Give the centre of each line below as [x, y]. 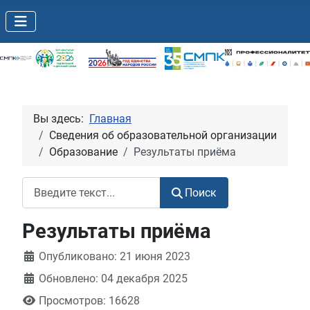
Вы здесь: [61, 119]
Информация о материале [90, 256]
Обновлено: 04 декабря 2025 [113, 279]
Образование [83, 152]
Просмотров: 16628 [89, 301]
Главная [110, 119]
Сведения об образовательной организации [163, 136]
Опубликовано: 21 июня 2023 [115, 257]
